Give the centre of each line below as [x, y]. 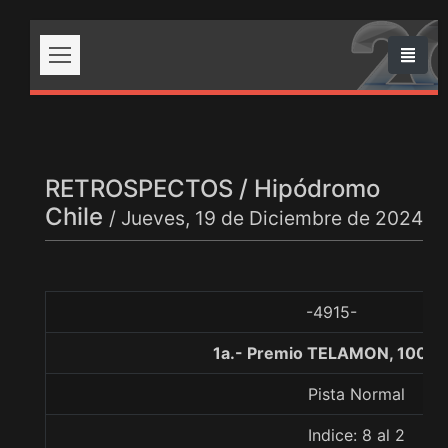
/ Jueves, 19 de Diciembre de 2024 [266, 218]
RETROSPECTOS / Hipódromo [212, 188]
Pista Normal [356, 394]
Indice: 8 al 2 [356, 435]
